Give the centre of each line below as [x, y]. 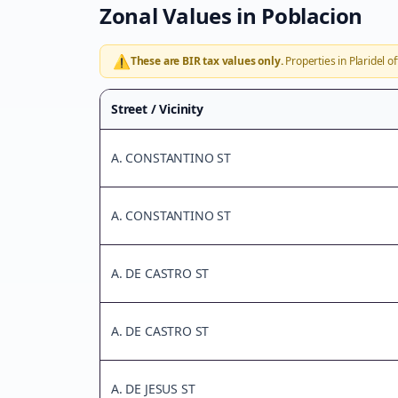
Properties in [316, 61]
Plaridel [367, 61]
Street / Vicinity [157, 109]
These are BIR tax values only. [207, 61]
